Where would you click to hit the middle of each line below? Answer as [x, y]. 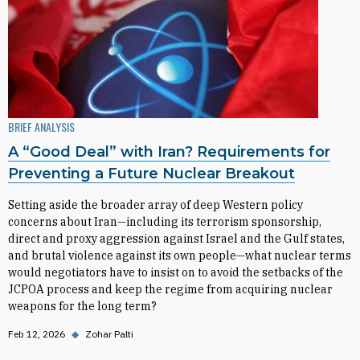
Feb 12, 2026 [37, 334]
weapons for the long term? [82, 306]
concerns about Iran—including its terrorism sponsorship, [165, 222]
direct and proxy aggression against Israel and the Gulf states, [176, 239]
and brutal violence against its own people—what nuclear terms [180, 256]
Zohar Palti [109, 334]
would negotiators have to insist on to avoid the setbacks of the [176, 272]
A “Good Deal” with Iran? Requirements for [169, 152]
